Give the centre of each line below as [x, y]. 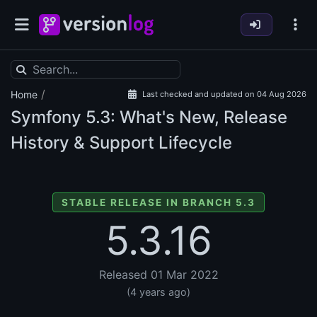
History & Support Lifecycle [121, 143]
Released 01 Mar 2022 [158, 275]
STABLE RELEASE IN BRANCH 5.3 [158, 203]
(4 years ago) [158, 292]
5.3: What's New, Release [184, 117]
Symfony [46, 117]
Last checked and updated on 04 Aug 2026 [224, 94]
